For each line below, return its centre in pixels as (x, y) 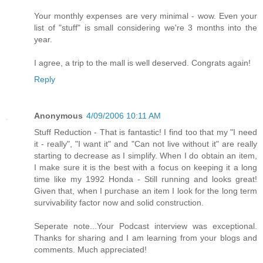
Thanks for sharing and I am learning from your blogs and (146, 238)
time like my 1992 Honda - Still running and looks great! (146, 179)
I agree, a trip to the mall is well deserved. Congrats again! (142, 63)
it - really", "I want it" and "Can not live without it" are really (146, 144)
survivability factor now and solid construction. (119, 203)
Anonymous (58, 116)
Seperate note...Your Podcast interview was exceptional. (146, 226)
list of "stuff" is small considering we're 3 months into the (146, 28)
